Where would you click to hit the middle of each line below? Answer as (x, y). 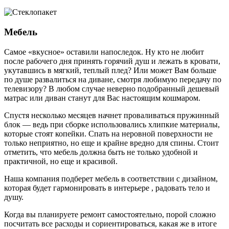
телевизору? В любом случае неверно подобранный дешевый (112, 88)
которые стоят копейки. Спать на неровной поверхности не (108, 133)
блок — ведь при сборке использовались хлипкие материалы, (112, 124)
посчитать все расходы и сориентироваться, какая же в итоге (110, 223)
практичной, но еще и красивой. (61, 161)
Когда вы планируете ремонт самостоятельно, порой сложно (110, 214)
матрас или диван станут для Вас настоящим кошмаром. (102, 98)
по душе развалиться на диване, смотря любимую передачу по (113, 79)
